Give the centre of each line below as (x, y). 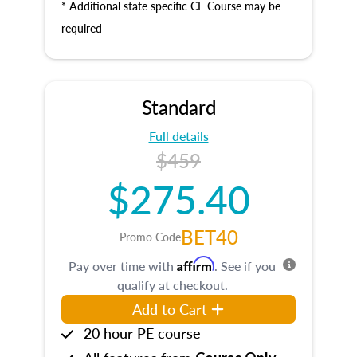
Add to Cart (170, 309)
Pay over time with (123, 266)
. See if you (245, 266)
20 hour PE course (142, 333)
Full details (178, 136)
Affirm (196, 264)
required (82, 28)
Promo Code (150, 237)
